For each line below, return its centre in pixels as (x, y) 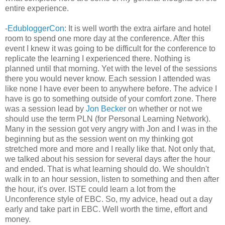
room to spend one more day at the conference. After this (105, 38)
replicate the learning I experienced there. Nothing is (98, 58)
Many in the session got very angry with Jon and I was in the (111, 129)
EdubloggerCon (36, 28)
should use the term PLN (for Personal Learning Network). (108, 119)
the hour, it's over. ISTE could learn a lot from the (90, 189)
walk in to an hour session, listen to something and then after (112, 179)
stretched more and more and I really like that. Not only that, (110, 149)
